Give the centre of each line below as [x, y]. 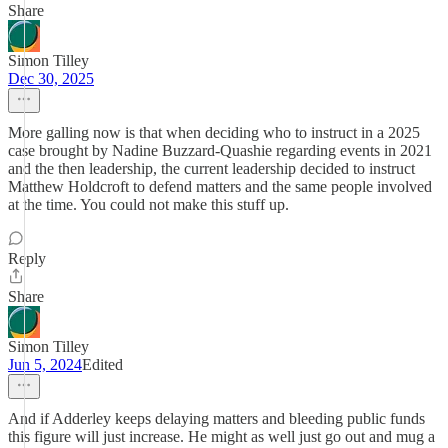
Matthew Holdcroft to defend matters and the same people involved [220, 186]
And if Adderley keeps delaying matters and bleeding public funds [216, 418]
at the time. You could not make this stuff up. [148, 204]
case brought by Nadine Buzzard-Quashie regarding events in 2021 [220, 150]
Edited [102, 364]
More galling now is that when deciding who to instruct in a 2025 [214, 132]
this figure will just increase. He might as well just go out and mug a [221, 436]
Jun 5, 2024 [45, 364]
